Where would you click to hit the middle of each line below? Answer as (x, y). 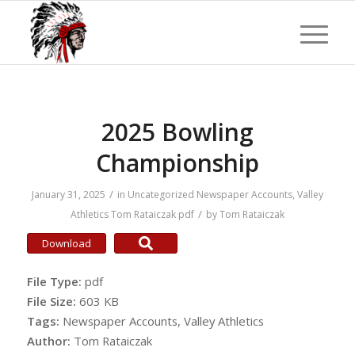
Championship (177, 163)
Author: (50, 341)
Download (66, 243)
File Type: (55, 281)
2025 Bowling (177, 132)
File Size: (53, 301)
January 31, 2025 (68, 195)
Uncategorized (160, 195)
